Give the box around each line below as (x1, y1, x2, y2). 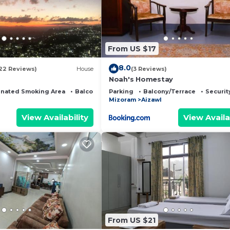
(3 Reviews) (131, 65, 167, 72)
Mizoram (109, 96, 136, 104)
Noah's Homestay (109, 75, 174, 84)
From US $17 (108, 44, 156, 53)
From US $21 (108, 215, 156, 225)
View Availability (22, 112, 88, 123)
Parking (109, 88, 133, 95)
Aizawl (141, 96, 162, 104)
